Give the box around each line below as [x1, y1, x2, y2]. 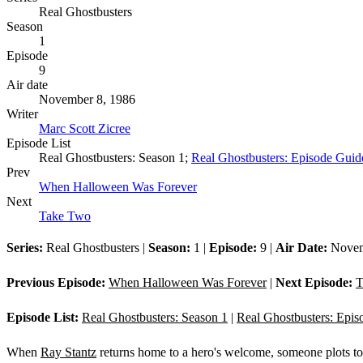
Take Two [39, 209, 91, 224]
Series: [6, 241, 43, 255]
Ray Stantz [41, 345, 96, 360]
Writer [6, 107, 38, 122]
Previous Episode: [6, 275, 105, 290]
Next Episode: [275, 275, 352, 290]
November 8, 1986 [39, 92, 135, 107]
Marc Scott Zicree [39, 122, 130, 136]
